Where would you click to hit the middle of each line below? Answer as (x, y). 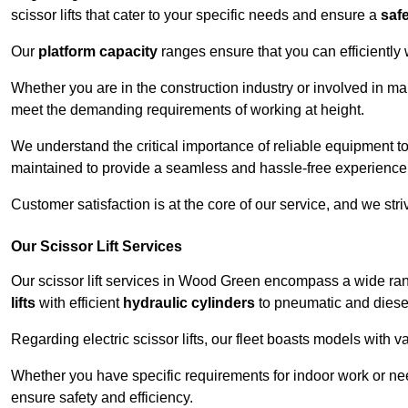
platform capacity (98, 52)
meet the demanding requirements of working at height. (188, 110)
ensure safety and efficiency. (102, 398)
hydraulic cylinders (189, 303)
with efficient (79, 303)
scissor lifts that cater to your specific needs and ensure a (196, 15)
